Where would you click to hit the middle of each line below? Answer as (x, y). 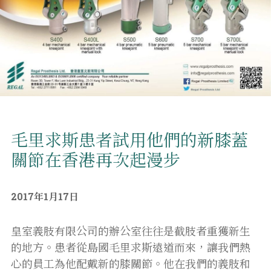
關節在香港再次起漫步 (96, 160)
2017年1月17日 (45, 196)
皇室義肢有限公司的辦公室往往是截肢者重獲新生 (131, 231)
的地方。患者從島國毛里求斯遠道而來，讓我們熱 (131, 247)
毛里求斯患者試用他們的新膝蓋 (129, 140)
